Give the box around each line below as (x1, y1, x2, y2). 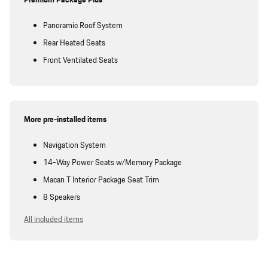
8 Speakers (43, 191, 80, 204)
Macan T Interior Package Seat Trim (43, 174, 159, 187)
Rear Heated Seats (43, 37, 105, 50)
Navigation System (43, 139, 106, 152)
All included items (24, 214, 83, 226)
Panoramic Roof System (43, 20, 123, 32)
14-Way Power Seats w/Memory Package (43, 157, 182, 169)
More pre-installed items (24, 114, 106, 126)
